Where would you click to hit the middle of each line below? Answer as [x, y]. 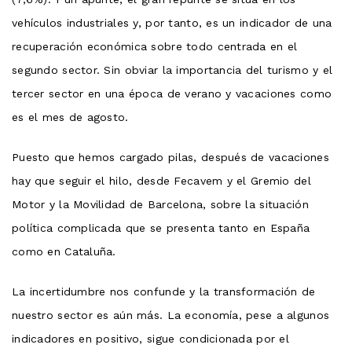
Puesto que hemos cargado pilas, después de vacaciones [170, 157]
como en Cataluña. [64, 251]
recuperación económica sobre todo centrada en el [155, 46]
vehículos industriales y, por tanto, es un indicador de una [172, 22]
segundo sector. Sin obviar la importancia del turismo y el [172, 70]
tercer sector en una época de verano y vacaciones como [172, 93]
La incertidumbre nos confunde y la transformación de [164, 291]
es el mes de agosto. [70, 117]
